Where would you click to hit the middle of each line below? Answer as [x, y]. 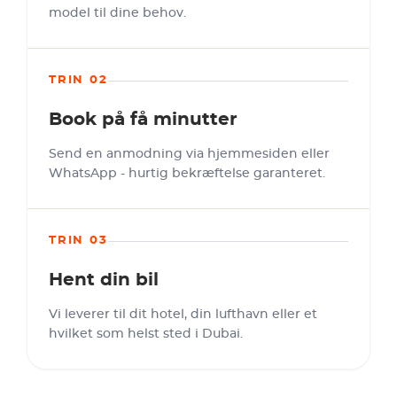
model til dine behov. [117, 13]
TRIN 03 [78, 241]
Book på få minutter [143, 120]
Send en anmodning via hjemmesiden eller [189, 154]
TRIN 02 [78, 80]
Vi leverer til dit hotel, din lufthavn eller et [183, 315]
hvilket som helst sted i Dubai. [146, 334]
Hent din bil [104, 280]
